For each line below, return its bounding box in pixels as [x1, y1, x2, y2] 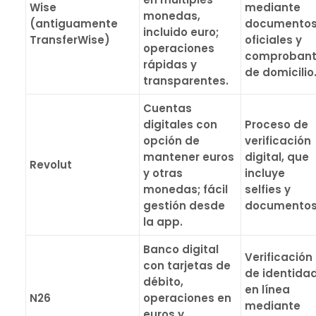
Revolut [30, 157, 72, 172]
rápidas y [143, 57, 197, 72]
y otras [143, 166, 183, 181]
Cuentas [143, 101, 192, 116]
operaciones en [143, 291, 231, 305]
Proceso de [245, 117, 308, 132]
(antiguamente [30, 16, 118, 31]
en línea [245, 282, 290, 297]
